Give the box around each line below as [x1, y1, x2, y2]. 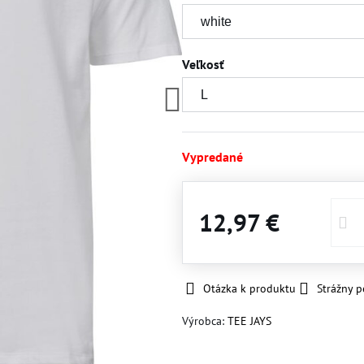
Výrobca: [181, 314, 227, 328]
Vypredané [181, 149, 243, 165]
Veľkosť [181, 56, 224, 72]
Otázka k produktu [202, 281, 296, 296]
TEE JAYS [227, 314, 271, 328]
